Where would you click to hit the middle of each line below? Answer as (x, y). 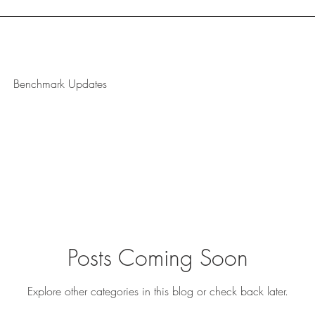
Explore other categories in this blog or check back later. (157, 291)
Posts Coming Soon (157, 258)
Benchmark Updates (60, 84)
